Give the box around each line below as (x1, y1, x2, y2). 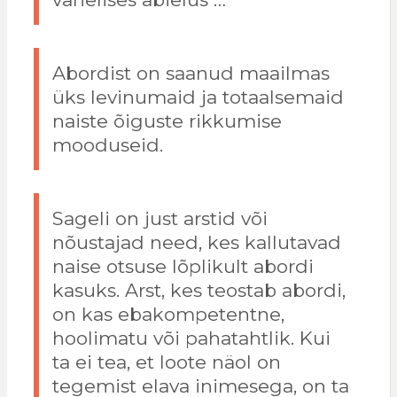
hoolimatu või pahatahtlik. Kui (51, 327, 331, 350)
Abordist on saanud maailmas (51, 62, 330, 85)
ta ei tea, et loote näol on (51, 351, 281, 374)
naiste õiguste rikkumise (51, 110, 282, 133)
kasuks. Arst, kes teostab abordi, (51, 279, 346, 302)
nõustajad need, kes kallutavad (51, 231, 341, 254)
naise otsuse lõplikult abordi (51, 255, 314, 278)
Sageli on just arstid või (51, 207, 268, 230)
